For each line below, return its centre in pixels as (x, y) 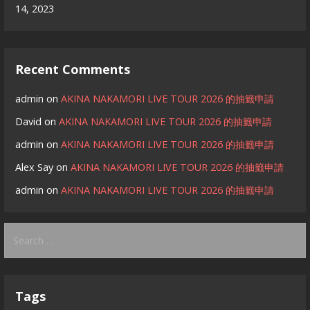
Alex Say (35, 167)
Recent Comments (73, 70)
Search (21, 230)
